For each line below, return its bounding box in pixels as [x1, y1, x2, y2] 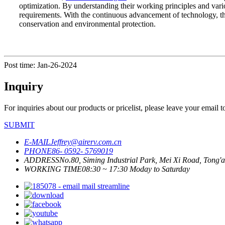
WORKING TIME [24, 164, 82, 173]
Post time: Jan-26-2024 [4, 60, 77, 69]
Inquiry [4, 79, 43, 93]
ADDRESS [24, 155, 59, 164]
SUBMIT [4, 120, 35, 129]
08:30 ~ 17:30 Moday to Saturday [82, 164, 190, 173]
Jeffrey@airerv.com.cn [50, 137, 122, 146]
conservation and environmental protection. [19, 19, 156, 28]
